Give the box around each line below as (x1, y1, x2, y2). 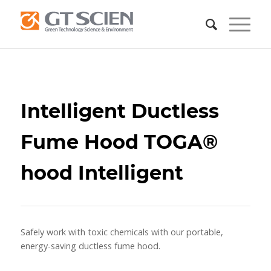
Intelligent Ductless (20, 99, 219, 123)
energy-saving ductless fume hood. (20, 240, 160, 252)
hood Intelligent (20, 161, 183, 185)
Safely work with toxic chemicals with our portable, (20, 226, 223, 238)
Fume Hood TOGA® (20, 130, 218, 154)
